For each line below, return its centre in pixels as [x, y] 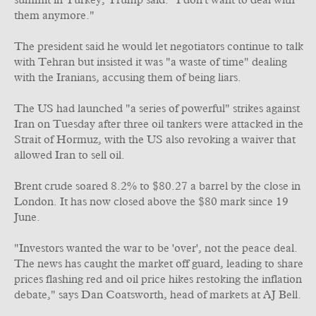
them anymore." [54, 16]
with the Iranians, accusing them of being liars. [128, 78]
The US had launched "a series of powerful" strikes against [157, 109]
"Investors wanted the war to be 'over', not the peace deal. [156, 248]
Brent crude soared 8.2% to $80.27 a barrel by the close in [157, 186]
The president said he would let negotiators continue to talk [159, 47]
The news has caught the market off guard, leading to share [159, 264]
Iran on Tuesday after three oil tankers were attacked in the [159, 124]
